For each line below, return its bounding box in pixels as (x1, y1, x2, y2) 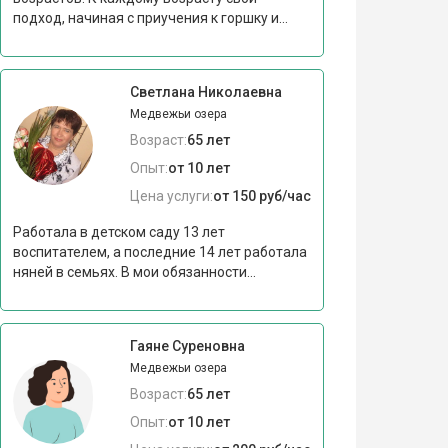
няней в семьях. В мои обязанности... (12, 263, 256, 280)
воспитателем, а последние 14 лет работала (12, 243, 307, 260)
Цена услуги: (129, 187, 213, 204)
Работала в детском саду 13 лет (12, 223, 225, 240)
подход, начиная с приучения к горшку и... (12, 9, 288, 26)
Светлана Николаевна (129, 83, 282, 100)
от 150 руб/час (212, 187, 311, 204)
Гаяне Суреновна (129, 337, 245, 354)
